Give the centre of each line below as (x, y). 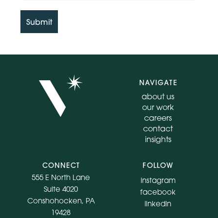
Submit (39, 22)
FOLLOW (158, 166)
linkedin (158, 203)
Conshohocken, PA (61, 201)
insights (158, 139)
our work (158, 107)
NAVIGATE (158, 82)
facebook (158, 191)
